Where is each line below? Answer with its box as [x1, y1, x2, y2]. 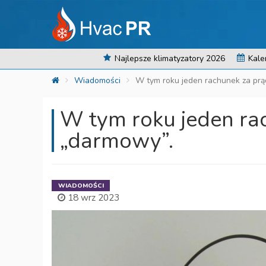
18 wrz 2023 [65, 191, 119, 204]
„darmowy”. [60, 126, 173, 156]
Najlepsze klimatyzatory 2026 [112, 53, 225, 64]
